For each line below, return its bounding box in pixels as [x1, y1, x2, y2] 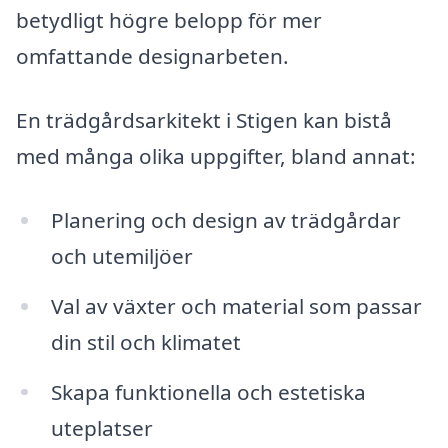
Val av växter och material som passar [50, 291, 422, 320]
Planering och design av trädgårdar [50, 205, 401, 234]
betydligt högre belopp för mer [16, 6, 322, 35]
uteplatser [50, 413, 153, 442]
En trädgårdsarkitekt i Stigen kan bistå [16, 106, 392, 135]
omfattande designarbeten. [16, 42, 289, 71]
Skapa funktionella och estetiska [50, 377, 366, 406]
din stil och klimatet [50, 327, 241, 356]
